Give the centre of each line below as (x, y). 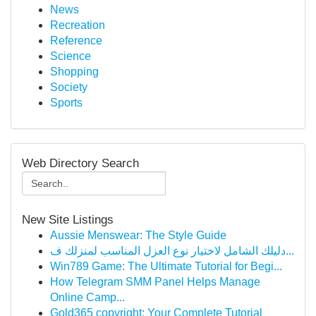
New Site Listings (68, 219)
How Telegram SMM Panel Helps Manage (155, 282)
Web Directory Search (80, 163)
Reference (76, 41)
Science (71, 56)
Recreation (78, 25)
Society (69, 87)
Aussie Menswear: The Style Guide (138, 235)
